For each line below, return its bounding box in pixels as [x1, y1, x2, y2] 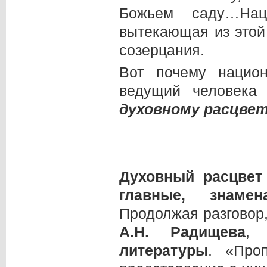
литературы [119, 241, 208, 259]
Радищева [149, 223, 246, 240]
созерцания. [119, 41, 204, 58]
